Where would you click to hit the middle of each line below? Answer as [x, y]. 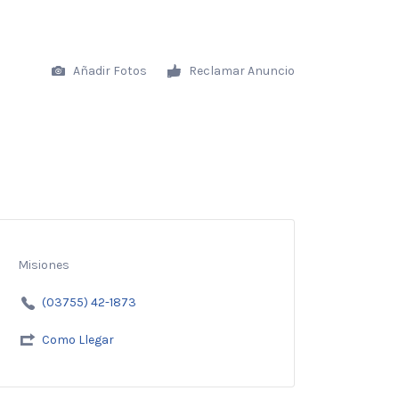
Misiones [43, 265]
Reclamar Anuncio [240, 70]
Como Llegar [77, 340]
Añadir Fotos [109, 70]
